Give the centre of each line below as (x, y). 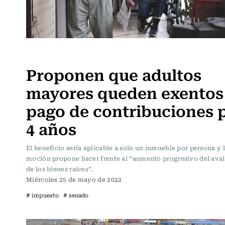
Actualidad (48, 54)
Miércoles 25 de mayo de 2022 (74, 179)
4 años (51, 128)
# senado (76, 195)
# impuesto (42, 195)
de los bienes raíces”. (60, 168)
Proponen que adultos (114, 74)
